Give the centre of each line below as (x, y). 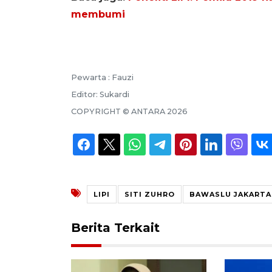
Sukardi (114, 94)
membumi (98, 14)
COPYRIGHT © (101, 111)
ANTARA (148, 111)
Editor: (85, 94)
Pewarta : (91, 77)
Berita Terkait (115, 227)
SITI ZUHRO (150, 194)
